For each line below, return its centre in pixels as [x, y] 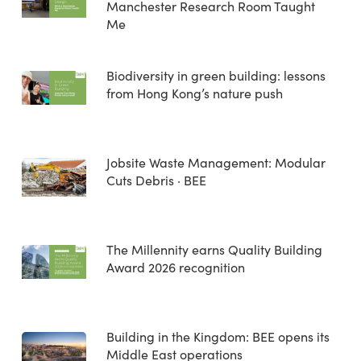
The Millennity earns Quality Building [214, 249]
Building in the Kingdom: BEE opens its [218, 336]
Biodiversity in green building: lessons [216, 75]
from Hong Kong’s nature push [194, 93]
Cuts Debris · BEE [156, 180]
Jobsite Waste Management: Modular [216, 162]
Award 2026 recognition [175, 267]
